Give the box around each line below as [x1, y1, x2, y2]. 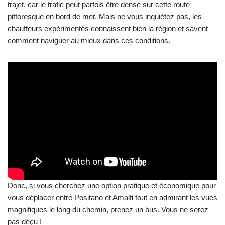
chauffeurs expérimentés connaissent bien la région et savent [8, 24, 208, 33]
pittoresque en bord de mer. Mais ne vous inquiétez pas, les [8, 12, 202, 21]
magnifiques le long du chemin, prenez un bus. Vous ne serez [8, 205, 208, 214]
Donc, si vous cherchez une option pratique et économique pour [8, 181, 216, 190]
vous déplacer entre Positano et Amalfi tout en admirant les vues [8, 193, 217, 202]
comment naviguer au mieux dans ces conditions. [8, 36, 170, 45]
